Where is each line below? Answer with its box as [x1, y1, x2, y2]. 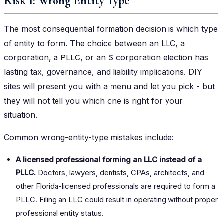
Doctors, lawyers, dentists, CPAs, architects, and [36, 167, 204, 177]
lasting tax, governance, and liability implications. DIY [4, 66, 202, 77]
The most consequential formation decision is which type [4, 23, 218, 34]
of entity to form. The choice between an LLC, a [4, 38, 185, 48]
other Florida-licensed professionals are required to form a [16, 181, 215, 191]
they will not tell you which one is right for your [4, 95, 183, 106]
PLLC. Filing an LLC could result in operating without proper [16, 194, 218, 204]
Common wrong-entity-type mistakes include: [4, 132, 174, 142]
